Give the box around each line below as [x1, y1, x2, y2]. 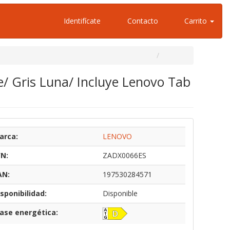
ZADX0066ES [102, 150, 146, 160]
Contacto [125, 16, 158, 26]
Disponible [102, 188, 138, 198]
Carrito [182, 16, 209, 26]
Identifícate [62, 16, 101, 26]
